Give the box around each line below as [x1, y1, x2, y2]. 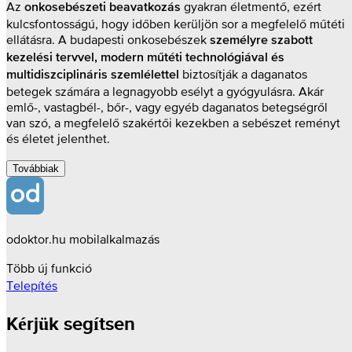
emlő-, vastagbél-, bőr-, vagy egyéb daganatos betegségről [6, 100, 328, 115]
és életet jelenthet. [6, 131, 110, 146]
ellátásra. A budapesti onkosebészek [6, 32, 210, 47]
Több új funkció [6, 261, 92, 276]
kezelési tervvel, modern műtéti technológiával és [6, 52, 284, 65]
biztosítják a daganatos [179, 67, 307, 82]
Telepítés [6, 278, 57, 293]
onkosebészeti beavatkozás [24, 2, 181, 15]
